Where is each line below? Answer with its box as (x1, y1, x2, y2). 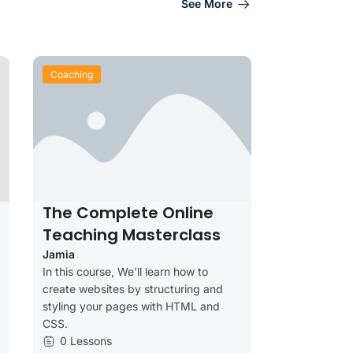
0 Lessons (59, 333, 112, 347)
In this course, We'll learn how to (42, 264, 208, 278)
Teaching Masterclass (42, 223, 221, 246)
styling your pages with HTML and (42, 299, 220, 313)
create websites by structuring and (42, 281, 223, 295)
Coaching (50, 68, 93, 80)
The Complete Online (42, 201, 214, 224)
